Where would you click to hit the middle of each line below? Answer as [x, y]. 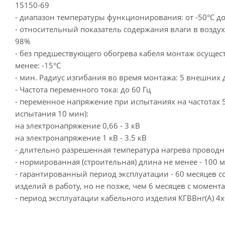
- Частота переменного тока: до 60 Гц [83, 89]
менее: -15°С [38, 65]
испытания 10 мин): [52, 114]
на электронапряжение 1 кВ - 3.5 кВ [81, 138]
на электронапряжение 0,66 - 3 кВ [78, 126]
